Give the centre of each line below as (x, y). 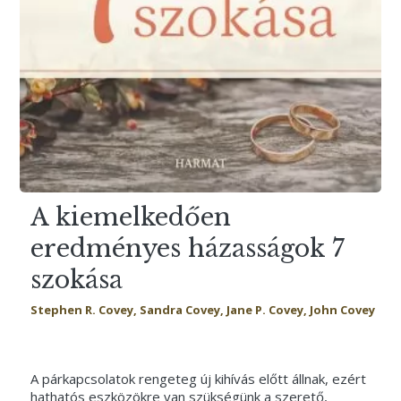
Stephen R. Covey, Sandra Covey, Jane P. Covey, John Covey (202, 310)
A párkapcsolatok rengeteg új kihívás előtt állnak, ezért (198, 378)
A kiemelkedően (130, 217)
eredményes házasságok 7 (187, 248)
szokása (76, 279)
